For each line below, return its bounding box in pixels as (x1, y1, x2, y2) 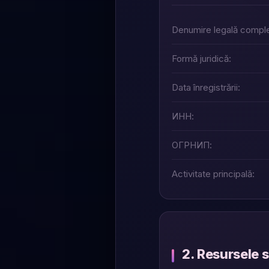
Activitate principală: (172, 168, 255, 180)
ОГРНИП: (172, 139, 212, 151)
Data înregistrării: (172, 82, 240, 93)
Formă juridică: (172, 53, 231, 64)
